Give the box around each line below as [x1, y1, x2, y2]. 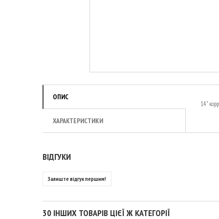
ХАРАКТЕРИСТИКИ [53, 116, 103, 125]
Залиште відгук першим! [48, 175, 106, 182]
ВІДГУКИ [43, 151, 71, 162]
